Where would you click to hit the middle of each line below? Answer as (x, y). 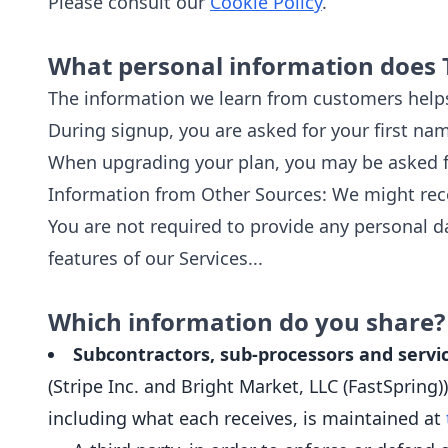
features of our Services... (155, 258)
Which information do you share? (246, 321)
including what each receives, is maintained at (247, 418)
